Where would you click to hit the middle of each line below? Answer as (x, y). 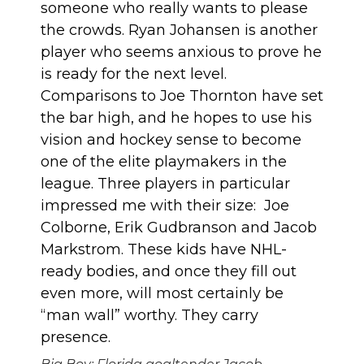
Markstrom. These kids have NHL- (164, 249)
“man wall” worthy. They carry (149, 315)
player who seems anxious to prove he (181, 52)
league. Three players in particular (165, 183)
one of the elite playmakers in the (164, 161)
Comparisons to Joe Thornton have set (182, 95)
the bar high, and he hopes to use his (176, 117)
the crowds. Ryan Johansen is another (179, 30)
